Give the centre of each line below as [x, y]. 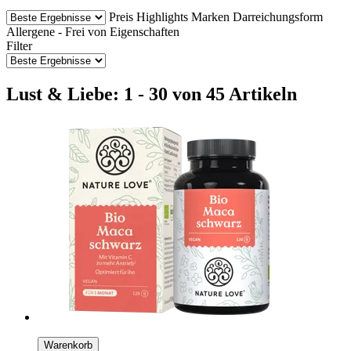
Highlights [162, 16]
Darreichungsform [278, 16]
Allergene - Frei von [56, 31]
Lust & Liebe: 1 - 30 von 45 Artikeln [152, 94]
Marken [210, 16]
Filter [19, 45]
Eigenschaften [145, 31]
